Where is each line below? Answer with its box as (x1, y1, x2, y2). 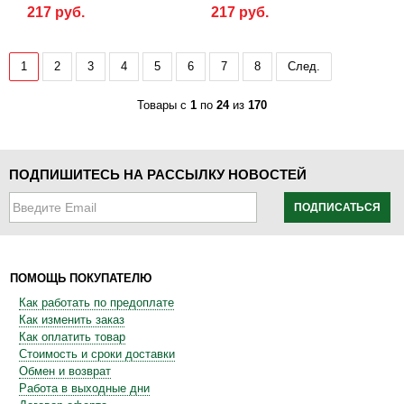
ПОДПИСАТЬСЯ (294, 201, 381, 215)
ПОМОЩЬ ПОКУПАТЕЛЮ (10, 271, 151, 286)
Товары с (137, 98, 190, 113)
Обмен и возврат (19, 364, 111, 379)
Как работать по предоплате (19, 296, 174, 310)
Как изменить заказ (19, 313, 124, 327)
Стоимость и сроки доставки (19, 347, 175, 362)
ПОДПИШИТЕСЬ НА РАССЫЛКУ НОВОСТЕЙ (9, 167, 307, 183)
